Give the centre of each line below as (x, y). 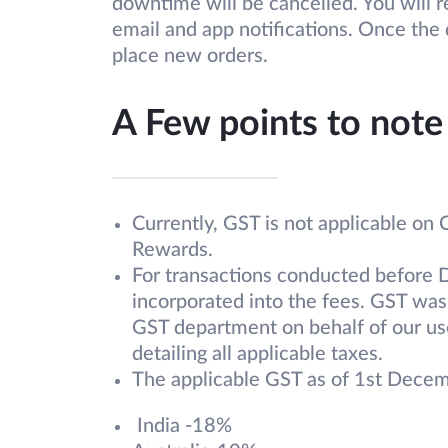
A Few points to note (277, 124)
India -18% (182, 426)
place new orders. (190, 56)
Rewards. (172, 250)
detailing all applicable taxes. (257, 354)
